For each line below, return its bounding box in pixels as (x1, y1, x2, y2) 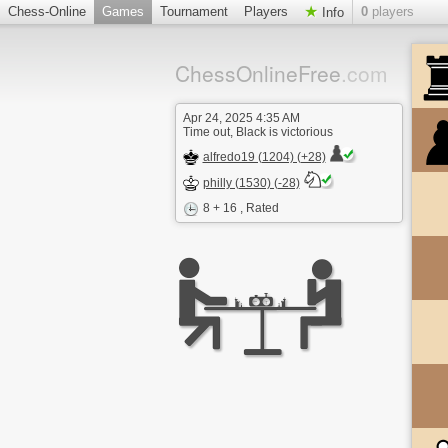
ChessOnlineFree (174, 58, 341, 88)
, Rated (239, 201, 279, 215)
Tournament (160, 4, 228, 19)
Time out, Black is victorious (182, 125, 333, 139)
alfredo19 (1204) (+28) (202, 150, 326, 164)
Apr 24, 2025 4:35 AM (182, 111, 300, 125)
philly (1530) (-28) (202, 176, 300, 190)
